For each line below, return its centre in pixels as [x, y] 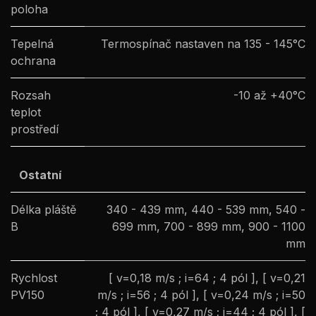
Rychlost [34, 278]
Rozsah [31, 96]
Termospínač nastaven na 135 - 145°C [203, 44]
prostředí [35, 129]
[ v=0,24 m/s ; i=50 [254, 295]
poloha [29, 10]
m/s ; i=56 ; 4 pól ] [147, 295]
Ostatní [40, 175]
